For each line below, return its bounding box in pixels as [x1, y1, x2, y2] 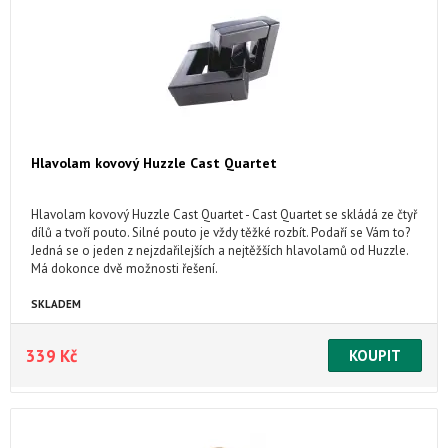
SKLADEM [31, 297, 81, 311]
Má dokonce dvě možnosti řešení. [31, 260, 218, 277]
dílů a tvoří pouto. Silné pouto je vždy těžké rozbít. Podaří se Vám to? [31, 224, 410, 241]
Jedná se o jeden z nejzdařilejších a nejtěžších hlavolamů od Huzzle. [31, 242, 408, 259]
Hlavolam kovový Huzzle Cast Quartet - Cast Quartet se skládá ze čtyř [31, 206, 417, 223]
